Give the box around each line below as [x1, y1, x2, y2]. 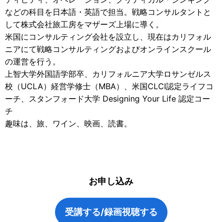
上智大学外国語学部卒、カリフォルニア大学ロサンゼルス [5, 69, 211, 79]
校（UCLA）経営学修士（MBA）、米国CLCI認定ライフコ [5, 81, 214, 92]
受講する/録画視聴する [64, 207, 158, 218]
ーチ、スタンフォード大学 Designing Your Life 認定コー [5, 94, 210, 104]
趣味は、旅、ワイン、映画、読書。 [5, 118, 132, 129]
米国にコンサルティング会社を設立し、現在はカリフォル [5, 32, 211, 42]
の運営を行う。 [5, 56, 60, 67]
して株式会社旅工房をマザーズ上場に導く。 [5, 19, 164, 30]
